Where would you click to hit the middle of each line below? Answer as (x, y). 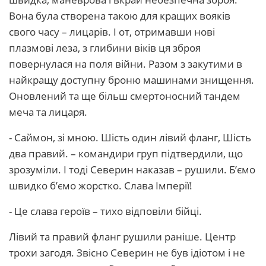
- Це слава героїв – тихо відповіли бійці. (105, 211)
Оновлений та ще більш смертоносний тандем (125, 96)
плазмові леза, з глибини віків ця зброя (105, 48)
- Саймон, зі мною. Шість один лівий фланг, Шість (130, 137)
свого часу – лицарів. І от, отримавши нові (112, 32)
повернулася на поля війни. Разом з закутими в (126, 64)
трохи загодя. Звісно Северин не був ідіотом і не (127, 253)
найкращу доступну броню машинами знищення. (132, 80)
